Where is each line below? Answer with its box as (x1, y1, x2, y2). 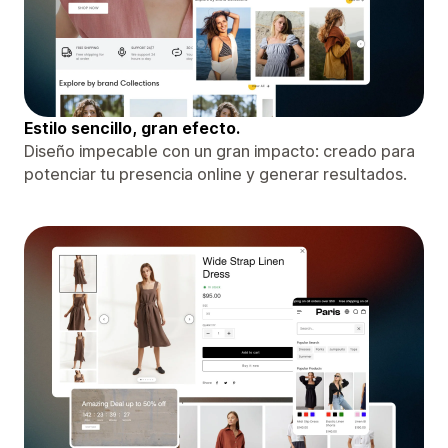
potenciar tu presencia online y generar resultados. (24, 163, 407, 184)
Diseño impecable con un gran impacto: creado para (24, 140, 415, 161)
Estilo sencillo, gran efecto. (24, 117, 240, 138)
